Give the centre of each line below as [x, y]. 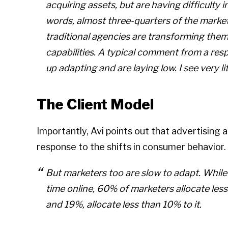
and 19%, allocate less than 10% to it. [124, 205]
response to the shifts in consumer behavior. [131, 147]
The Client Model [95, 105]
